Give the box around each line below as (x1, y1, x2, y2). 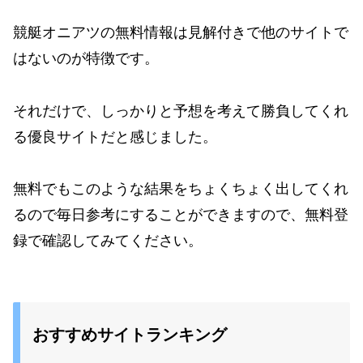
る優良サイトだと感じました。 (13, 128, 217, 145)
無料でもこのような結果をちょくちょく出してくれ (13, 181, 348, 197)
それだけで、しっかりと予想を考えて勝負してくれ (13, 102, 348, 119)
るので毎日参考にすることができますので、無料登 (13, 207, 348, 223)
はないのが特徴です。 (13, 50, 159, 67)
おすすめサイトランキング (32, 326, 227, 344)
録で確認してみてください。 (13, 233, 203, 249)
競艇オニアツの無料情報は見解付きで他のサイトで (13, 24, 348, 41)
